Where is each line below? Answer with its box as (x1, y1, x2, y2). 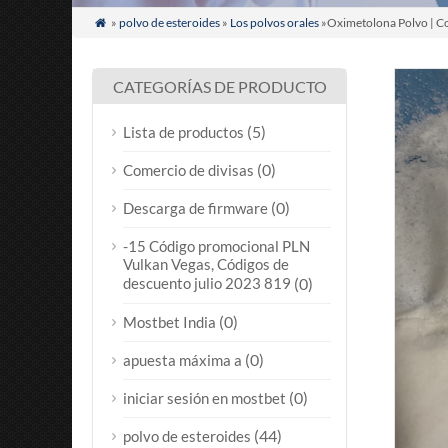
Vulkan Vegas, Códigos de (123, 255, 289, 274)
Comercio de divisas (123, 161, 254, 179)
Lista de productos (123, 123, 244, 141)
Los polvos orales (229, 15, 319, 30)
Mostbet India (123, 313, 216, 331)
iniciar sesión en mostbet (123, 389, 286, 407)
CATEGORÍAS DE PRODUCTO (112, 77, 327, 96)
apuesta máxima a (123, 351, 242, 369)
